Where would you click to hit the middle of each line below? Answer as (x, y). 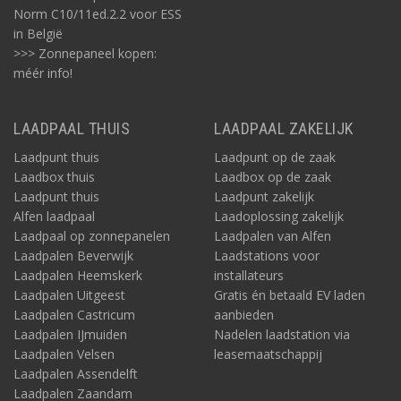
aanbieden (244, 315)
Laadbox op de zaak (273, 177)
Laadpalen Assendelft (76, 374)
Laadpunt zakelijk (264, 196)
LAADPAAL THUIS (72, 128)
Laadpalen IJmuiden (70, 334)
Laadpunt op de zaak (275, 157)
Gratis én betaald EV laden (290, 295)
